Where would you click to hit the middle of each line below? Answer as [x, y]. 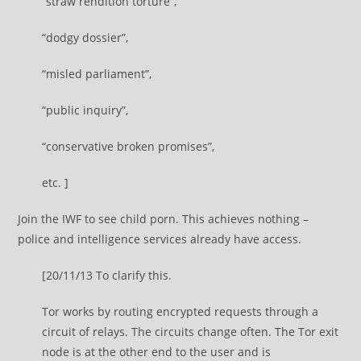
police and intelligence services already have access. [160, 239]
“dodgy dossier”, [85, 37]
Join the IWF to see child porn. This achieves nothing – [164, 219]
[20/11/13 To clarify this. [107, 275]
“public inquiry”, [85, 110]
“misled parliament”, [97, 74]
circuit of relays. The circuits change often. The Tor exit [191, 332]
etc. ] [56, 183]
